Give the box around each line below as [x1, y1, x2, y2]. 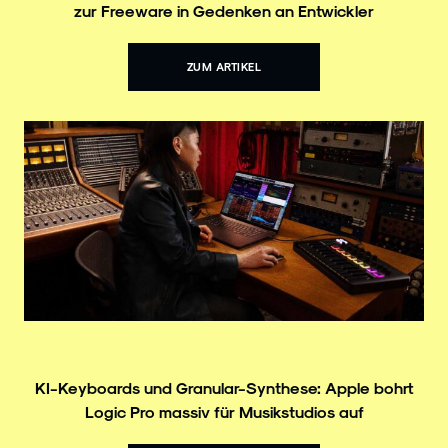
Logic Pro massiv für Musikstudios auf [84, 401, 364, 421]
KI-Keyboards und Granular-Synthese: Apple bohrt [34, 377, 414, 397]
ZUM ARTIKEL [186, 59, 262, 73]
